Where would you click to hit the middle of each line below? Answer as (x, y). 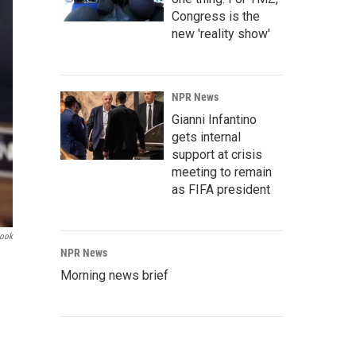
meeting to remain (222, 172)
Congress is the (216, 17)
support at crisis (217, 155)
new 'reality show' (221, 34)
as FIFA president (221, 190)
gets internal (206, 137)
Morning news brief (114, 276)
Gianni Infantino (214, 120)
